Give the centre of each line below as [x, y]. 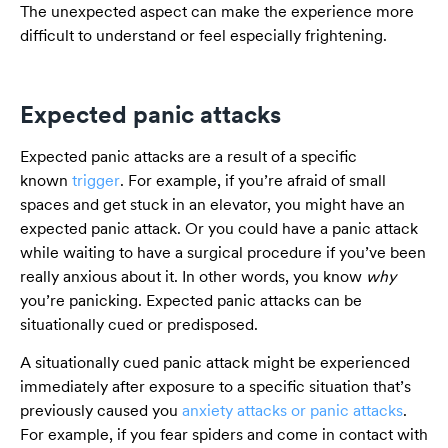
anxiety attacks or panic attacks [292, 411]
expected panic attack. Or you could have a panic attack [219, 228]
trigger [96, 180]
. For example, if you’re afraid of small [253, 180]
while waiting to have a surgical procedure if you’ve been [223, 252]
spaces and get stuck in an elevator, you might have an [212, 204]
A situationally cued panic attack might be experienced [215, 363]
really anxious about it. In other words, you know [193, 276]
